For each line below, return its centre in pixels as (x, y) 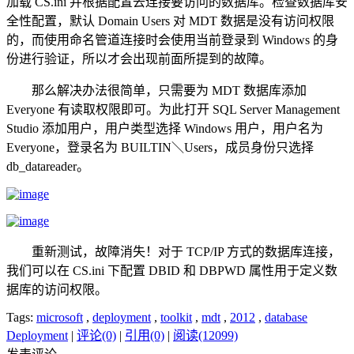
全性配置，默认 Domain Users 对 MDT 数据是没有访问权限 (170, 21)
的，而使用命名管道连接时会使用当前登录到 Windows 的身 (172, 40)
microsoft (60, 318)
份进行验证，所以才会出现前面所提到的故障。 (139, 59)
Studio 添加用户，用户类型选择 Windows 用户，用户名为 (165, 129)
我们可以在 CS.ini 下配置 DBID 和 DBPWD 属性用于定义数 (172, 271)
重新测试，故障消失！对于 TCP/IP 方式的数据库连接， (173, 252)
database (286, 318)
